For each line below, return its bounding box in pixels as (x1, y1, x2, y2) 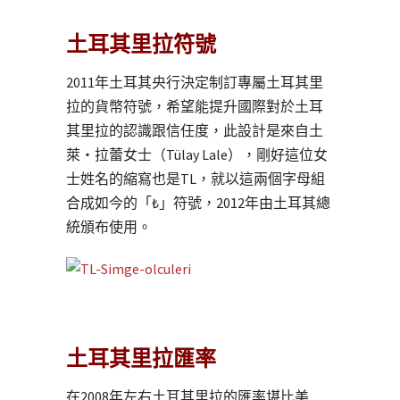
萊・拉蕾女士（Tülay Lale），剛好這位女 (66, 145, 328, 163)
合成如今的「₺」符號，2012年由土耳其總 (66, 193, 330, 212)
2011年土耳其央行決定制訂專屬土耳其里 (66, 72, 323, 91)
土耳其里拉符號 (66, 30, 216, 57)
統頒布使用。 (66, 217, 152, 236)
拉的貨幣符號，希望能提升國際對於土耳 (66, 96, 323, 115)
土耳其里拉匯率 (66, 345, 216, 371)
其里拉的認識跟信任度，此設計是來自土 (66, 121, 323, 139)
